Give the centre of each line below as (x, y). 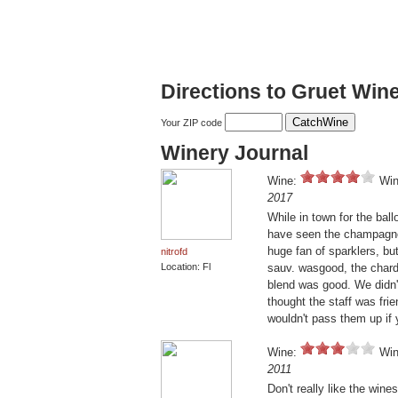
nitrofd (174, 252)
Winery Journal (235, 153)
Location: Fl (186, 267)
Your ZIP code (193, 123)
